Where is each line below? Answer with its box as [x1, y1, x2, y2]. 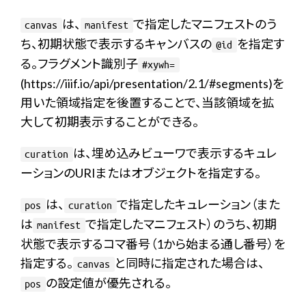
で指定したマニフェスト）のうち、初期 [85, 217, 277, 232]
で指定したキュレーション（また [116, 197, 280, 212]
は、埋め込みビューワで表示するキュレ [72, 145, 277, 161]
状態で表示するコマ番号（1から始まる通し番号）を [20, 236, 286, 251]
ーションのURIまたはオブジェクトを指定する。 [20, 165, 261, 180]
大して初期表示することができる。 [20, 114, 199, 129]
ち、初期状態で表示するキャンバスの [20, 36, 212, 51]
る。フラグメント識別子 [20, 56, 138, 71]
